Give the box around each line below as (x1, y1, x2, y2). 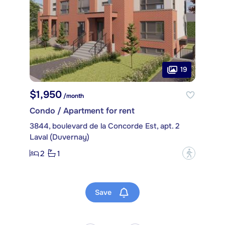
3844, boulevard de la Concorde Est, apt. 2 (30, 121, 179, 132)
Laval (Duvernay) (30, 132, 89, 143)
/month (62, 92, 84, 100)
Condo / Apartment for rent (30, 105, 135, 117)
